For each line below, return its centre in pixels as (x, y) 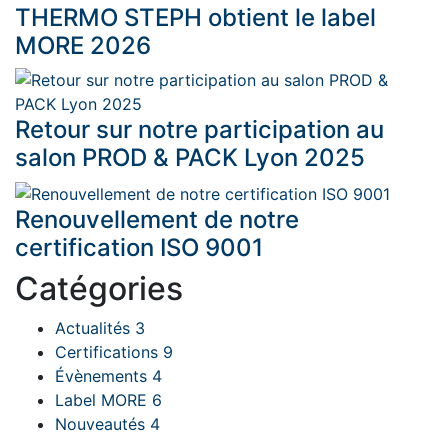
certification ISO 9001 (139, 247)
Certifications (109, 351)
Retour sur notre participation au (199, 130)
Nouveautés (102, 423)
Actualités (95, 327)
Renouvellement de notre (157, 219)
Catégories (99, 288)
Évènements (103, 375)
